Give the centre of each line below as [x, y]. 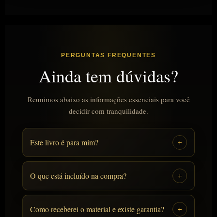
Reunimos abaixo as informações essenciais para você [108, 100]
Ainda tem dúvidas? [108, 76]
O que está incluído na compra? [78, 176]
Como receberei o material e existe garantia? [97, 209]
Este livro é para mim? [64, 142]
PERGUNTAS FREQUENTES [108, 55]
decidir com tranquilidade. [108, 111]
